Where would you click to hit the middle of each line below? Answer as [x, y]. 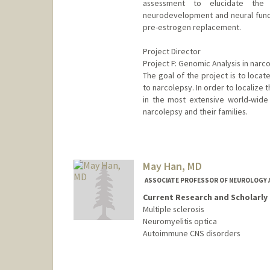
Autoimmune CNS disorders [191, 234]
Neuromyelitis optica [180, 221]
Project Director [171, 51]
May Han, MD [172, 166]
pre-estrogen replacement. [192, 27]
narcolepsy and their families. [195, 111]
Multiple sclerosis [173, 209]
